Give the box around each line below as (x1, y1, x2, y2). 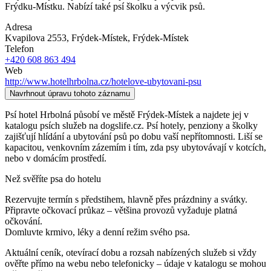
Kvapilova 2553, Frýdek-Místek (5, 32, 128, 43)
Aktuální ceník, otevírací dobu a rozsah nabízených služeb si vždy (5, 247, 256, 258)
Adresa (5, 21, 32, 32)
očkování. (5, 215, 42, 226)
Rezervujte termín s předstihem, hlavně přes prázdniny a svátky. (5, 194, 247, 204)
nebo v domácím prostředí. (5, 152, 106, 163)
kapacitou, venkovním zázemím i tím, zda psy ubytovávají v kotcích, (5, 142, 266, 152)
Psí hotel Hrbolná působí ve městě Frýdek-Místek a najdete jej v (5, 109, 249, 120)
